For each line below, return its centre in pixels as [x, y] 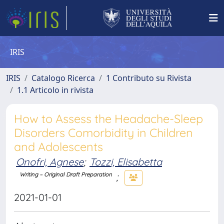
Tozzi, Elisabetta [126, 162]
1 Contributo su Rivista [149, 78]
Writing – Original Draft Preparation [66, 175]
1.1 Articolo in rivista [55, 90]
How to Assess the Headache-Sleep [108, 119]
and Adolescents [58, 147]
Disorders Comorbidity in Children [103, 133]
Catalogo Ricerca [63, 78]
